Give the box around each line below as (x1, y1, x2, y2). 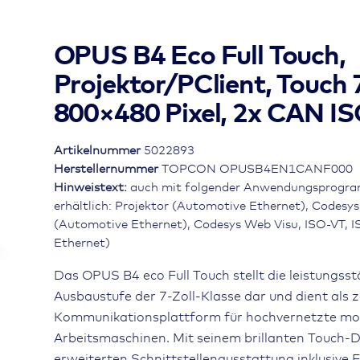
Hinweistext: (53, 181, 130, 194)
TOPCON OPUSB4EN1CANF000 (161, 162, 353, 175)
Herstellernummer (53, 162, 162, 175)
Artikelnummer (53, 144, 144, 157)
